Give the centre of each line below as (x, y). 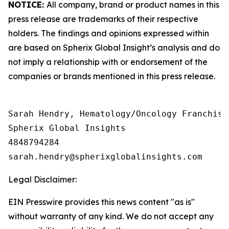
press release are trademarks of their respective (103, 19)
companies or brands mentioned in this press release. (112, 76)
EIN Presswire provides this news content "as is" (101, 202)
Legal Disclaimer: (42, 179)
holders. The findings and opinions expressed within (109, 33)
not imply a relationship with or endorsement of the (108, 62)
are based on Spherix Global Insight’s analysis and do (114, 48)
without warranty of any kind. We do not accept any (111, 216)
